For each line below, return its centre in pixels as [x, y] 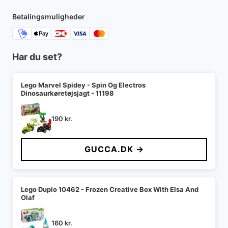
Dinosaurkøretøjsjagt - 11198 [67, 93]
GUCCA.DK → [114, 149]
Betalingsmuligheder [49, 17]
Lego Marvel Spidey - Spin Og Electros [83, 85]
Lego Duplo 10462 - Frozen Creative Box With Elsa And [110, 190]
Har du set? [37, 57]
